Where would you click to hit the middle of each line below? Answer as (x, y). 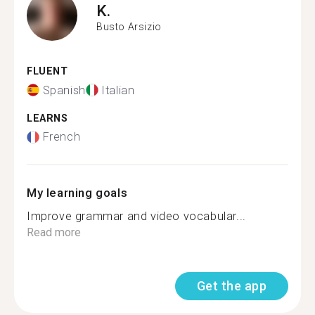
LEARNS (47, 118)
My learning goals (77, 193)
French (62, 137)
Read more (54, 232)
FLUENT (47, 71)
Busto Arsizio (129, 26)
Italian (118, 90)
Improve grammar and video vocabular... (136, 216)
